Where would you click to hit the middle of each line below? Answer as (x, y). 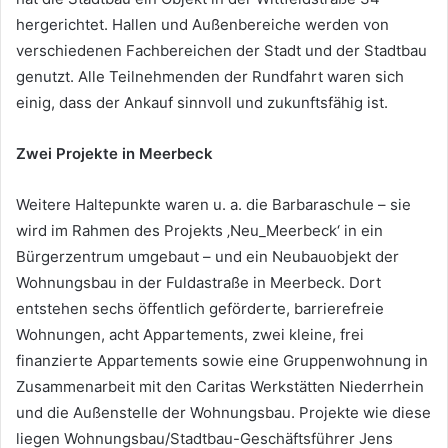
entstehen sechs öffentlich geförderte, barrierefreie (200, 309)
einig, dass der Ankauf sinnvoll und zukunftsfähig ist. (202, 103)
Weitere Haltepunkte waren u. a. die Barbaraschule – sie (213, 205)
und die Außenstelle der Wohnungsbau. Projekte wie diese (223, 413)
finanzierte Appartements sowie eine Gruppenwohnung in (222, 361)
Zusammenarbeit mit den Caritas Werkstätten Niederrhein (220, 387)
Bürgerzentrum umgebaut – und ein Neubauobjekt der (207, 257)
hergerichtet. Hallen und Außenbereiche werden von (202, 25)
